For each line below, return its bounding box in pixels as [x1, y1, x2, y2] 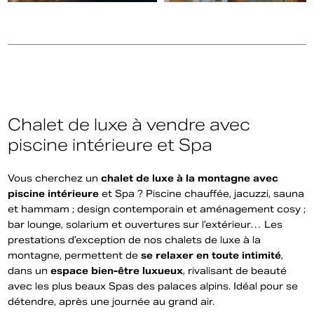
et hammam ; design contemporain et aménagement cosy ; [8, 203, 306, 215]
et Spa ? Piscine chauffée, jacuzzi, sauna [99, 188, 305, 200]
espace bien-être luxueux [50, 265, 184, 277]
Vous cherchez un [8, 172, 102, 184]
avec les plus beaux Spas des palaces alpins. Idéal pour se [8, 280, 299, 292]
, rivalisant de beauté [183, 265, 287, 277]
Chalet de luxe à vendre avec [8, 114, 251, 135]
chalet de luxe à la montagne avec [101, 172, 279, 184]
